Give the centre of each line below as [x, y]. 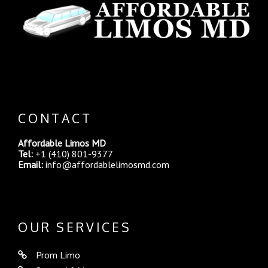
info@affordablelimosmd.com [107, 164]
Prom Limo [58, 255]
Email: [31, 164]
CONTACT [55, 118]
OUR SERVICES [75, 227]
